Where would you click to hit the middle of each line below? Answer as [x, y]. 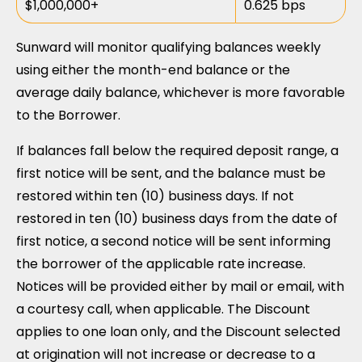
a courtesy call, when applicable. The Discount [163, 309]
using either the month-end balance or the [153, 70]
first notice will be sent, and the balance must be [171, 173]
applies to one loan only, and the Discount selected [178, 332]
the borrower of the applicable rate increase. [161, 264]
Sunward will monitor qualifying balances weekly [168, 47]
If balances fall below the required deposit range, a [177, 151]
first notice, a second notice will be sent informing [173, 241]
